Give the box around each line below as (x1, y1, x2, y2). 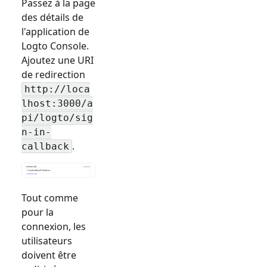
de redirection (21, 67, 85, 81)
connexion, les (21, 220, 86, 234)
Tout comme (21, 191, 78, 205)
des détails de (21, 10, 83, 24)
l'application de (21, 24, 89, 38)
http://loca (24, 83, 90, 95)
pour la (21, 206, 54, 219)
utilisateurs (21, 234, 72, 248)
